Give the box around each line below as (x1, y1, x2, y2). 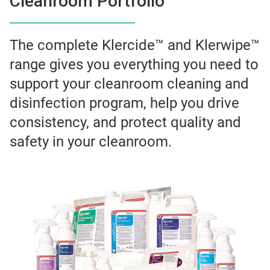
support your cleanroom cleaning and (10, 75, 249, 92)
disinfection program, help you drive (10, 94, 239, 111)
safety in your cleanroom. (10, 133, 172, 150)
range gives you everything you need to (10, 55, 259, 73)
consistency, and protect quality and (10, 113, 241, 131)
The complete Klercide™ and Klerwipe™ (10, 36, 260, 54)
